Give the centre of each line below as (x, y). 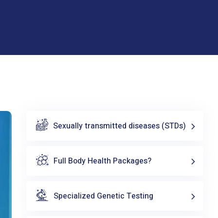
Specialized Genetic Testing (103, 196)
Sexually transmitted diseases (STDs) (119, 126)
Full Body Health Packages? (102, 161)
